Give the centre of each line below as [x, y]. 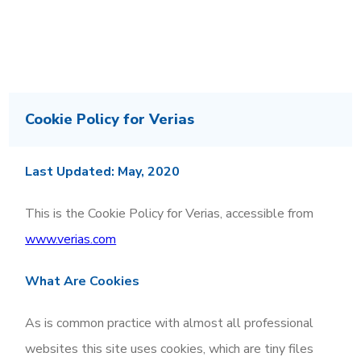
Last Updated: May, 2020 [103, 172]
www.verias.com [71, 239]
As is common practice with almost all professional [170, 323]
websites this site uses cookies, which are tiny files [170, 349]
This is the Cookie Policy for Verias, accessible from [170, 214]
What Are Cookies [83, 281]
